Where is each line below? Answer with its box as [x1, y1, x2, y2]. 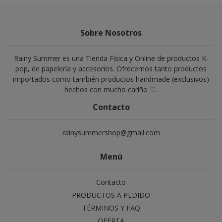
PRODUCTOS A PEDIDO [72, 190, 150, 200]
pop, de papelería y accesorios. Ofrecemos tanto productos [15, 64, 207, 73]
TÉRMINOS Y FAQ [82, 203, 140, 213]
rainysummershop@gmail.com [62, 128, 160, 137]
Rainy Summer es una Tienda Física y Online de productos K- [13, 54, 209, 63]
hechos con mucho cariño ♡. [64, 85, 158, 94]
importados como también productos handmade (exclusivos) [13, 74, 209, 84]
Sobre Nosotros [80, 27, 142, 38]
